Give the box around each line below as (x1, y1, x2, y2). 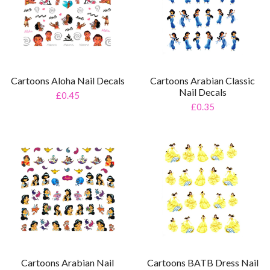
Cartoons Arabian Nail (21, 257, 114, 269)
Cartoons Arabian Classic (150, 74, 255, 86)
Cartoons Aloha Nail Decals (10, 74, 125, 86)
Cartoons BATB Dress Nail (146, 257, 259, 269)
